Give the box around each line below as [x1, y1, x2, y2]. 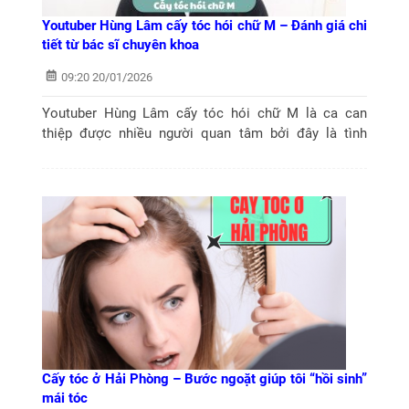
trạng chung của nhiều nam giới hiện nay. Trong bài [42, 145, 367, 163]
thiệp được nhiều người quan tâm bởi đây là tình [42, 125, 367, 142]
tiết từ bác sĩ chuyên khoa [42, 36, 199, 53]
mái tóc [42, 389, 88, 406]
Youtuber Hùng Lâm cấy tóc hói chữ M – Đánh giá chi [42, 16, 367, 34]
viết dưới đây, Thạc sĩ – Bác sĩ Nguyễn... [42, 165, 285, 183]
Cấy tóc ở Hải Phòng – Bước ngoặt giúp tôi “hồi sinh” [42, 370, 367, 387]
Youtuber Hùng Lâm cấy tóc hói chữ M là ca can [42, 105, 367, 122]
